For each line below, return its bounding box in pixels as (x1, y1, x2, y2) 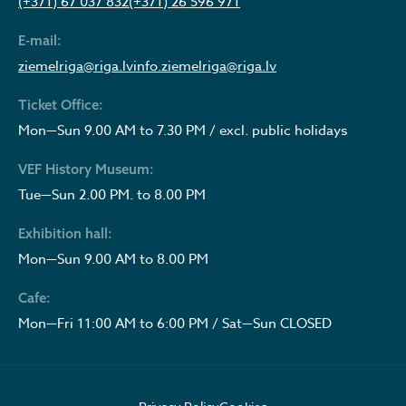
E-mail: (18, 32, 62, 49)
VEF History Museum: (18, 160, 154, 178)
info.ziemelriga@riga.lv (133, 56, 276, 76)
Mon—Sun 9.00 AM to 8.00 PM (18, 249, 208, 269)
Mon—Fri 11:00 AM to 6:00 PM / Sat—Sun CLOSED (18, 314, 332, 333)
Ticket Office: (18, 96, 103, 113)
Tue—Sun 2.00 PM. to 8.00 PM (18, 185, 206, 205)
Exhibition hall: (18, 225, 112, 242)
